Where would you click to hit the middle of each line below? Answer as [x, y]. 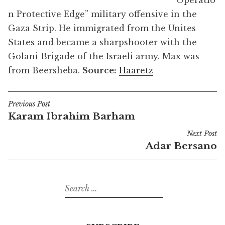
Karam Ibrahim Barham [72, 116]
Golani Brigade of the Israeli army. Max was [104, 56]
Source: [99, 70]
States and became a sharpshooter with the [102, 42]
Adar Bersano [181, 145]
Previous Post [29, 104]
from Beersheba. [45, 70]
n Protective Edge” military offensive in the [102, 14]
